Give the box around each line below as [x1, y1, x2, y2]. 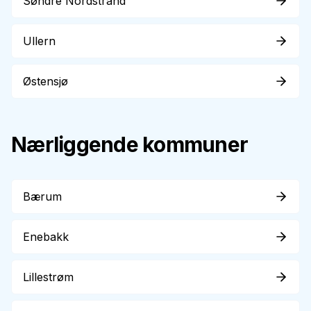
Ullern [23, 34, 56, 48]
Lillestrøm [23, 270, 74, 284]
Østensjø [23, 74, 68, 88]
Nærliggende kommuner [11, 132, 248, 157]
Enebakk [23, 230, 69, 244]
